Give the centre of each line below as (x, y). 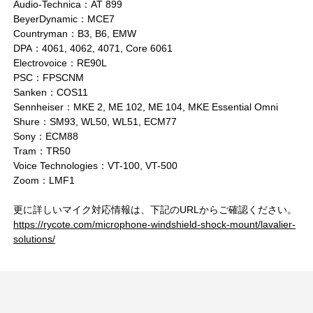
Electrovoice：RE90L (60, 63)
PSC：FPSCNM (49, 77)
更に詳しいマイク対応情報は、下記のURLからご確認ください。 (155, 209)
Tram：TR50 (42, 151)
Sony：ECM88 (46, 136)
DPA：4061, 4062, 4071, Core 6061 (93, 48)
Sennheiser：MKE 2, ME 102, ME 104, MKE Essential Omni (146, 107)
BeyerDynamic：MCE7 (64, 19)
